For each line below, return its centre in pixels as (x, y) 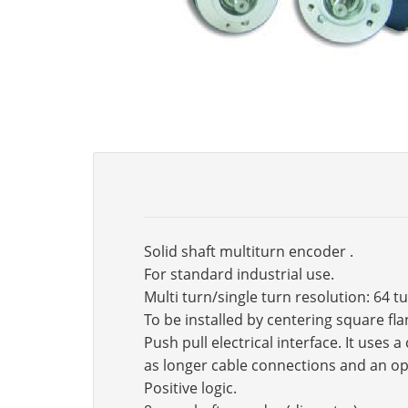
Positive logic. (190, 388)
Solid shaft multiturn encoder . (249, 251)
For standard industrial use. (239, 274)
